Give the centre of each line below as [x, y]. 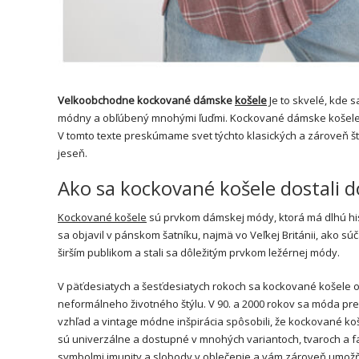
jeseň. [73, 153]
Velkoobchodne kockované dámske [146, 100]
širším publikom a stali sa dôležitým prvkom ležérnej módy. [199, 252]
